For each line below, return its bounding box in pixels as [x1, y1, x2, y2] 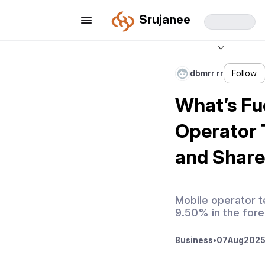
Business [174, 235, 213, 245]
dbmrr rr [190, 69, 224, 79]
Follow [232, 69, 257, 79]
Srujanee [138, 12, 190, 27]
